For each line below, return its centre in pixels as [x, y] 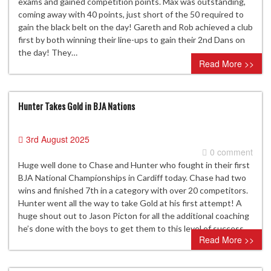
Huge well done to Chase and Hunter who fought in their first [134, 165]
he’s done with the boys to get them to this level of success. [132, 229]
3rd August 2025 [58, 139]
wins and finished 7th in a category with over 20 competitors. [133, 191]
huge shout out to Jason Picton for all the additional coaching [134, 216]
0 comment [231, 152]
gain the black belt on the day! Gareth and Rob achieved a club [135, 27]
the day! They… [48, 53]
